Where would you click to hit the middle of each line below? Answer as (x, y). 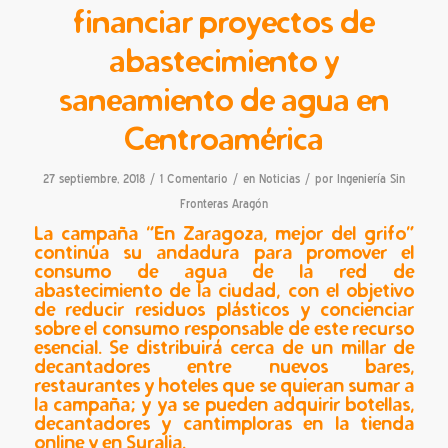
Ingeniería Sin (370, 178)
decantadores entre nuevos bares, (224, 365)
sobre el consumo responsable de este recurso (224, 327)
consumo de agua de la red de (224, 270)
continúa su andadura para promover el (224, 251)
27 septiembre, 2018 (93, 178)
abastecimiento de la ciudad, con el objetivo (224, 289)
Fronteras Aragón (223, 203)
